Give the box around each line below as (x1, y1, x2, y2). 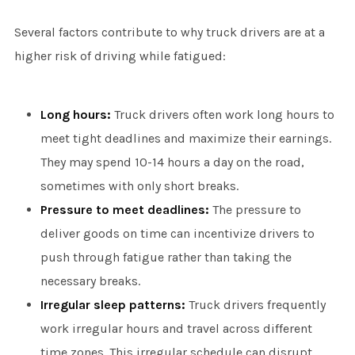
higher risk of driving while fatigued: (13, 48, 226, 63)
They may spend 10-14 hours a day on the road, (40, 154, 304, 170)
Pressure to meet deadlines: (40, 201, 209, 217)
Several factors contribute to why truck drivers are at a (13, 24, 325, 40)
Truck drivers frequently (185, 296, 326, 312)
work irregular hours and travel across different (40, 320, 312, 336)
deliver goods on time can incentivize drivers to (40, 225, 315, 241)
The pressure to (208, 201, 301, 217)
